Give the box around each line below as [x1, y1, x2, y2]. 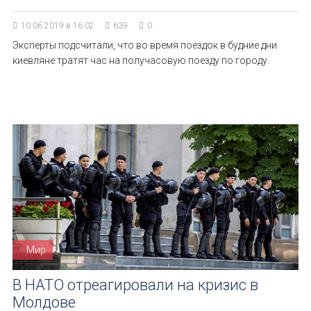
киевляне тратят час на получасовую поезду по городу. [12, 55, 269, 66]
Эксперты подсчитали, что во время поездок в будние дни [12, 40, 277, 51]
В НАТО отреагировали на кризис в [12, 276, 258, 294]
